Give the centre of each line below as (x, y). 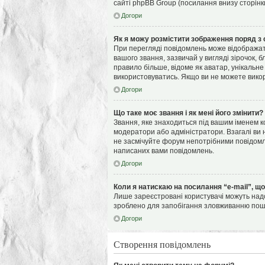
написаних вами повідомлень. (164, 151)
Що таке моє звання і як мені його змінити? (188, 113)
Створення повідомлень (162, 244)
